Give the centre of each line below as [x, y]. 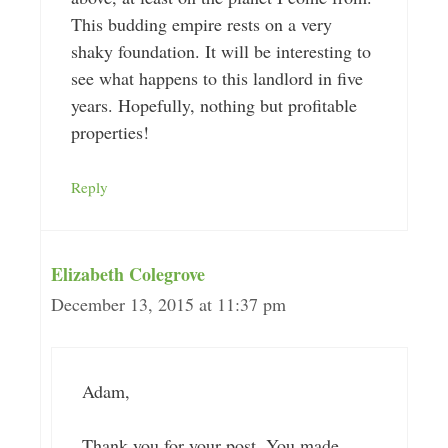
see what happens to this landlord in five [216, 78]
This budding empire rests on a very [201, 24]
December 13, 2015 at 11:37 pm [168, 304]
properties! [109, 132]
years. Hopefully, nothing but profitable [213, 105]
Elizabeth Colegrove [127, 274]
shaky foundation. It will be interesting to [220, 51]
